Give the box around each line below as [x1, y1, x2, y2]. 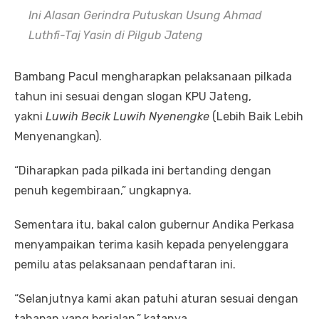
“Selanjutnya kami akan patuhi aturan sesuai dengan [14, 292, 298, 306]
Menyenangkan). [14, 130, 102, 144]
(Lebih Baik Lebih [209, 110, 303, 124]
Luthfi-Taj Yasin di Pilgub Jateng [28, 28, 203, 43]
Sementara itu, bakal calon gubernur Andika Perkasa [14, 218, 294, 232]
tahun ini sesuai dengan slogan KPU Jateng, [14, 90, 251, 104]
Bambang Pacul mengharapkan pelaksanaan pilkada [14, 70, 292, 84]
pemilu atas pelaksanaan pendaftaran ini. [14, 258, 236, 272]
